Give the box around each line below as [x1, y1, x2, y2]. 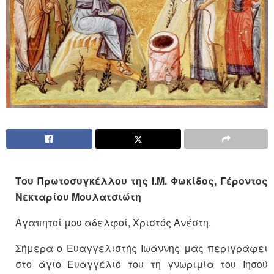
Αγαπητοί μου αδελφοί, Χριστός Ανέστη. [15, 215, 211, 229]
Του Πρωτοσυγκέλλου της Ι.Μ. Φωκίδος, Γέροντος [15, 173, 268, 188]
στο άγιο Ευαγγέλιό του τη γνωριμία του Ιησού [15, 256, 268, 271]
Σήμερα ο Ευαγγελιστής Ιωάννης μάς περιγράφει [15, 240, 268, 255]
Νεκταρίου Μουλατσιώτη [15, 189, 141, 204]
